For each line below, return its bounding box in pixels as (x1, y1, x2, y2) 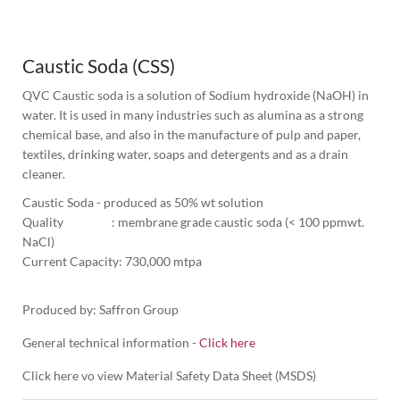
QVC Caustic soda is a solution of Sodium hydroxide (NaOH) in (22, 87, 369, 104)
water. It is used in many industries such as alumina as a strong (22, 107, 363, 123)
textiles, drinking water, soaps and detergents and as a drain (22, 146, 348, 162)
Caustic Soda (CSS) (22, 54, 175, 78)
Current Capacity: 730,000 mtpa (22, 254, 202, 270)
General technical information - (22, 335, 199, 351)
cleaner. (22, 166, 65, 182)
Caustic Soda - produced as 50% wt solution (22, 195, 263, 211)
